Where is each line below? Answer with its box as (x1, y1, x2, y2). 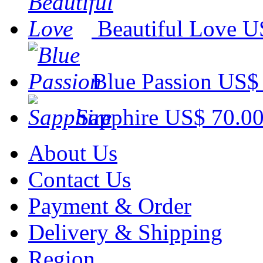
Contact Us (28, 166, 131, 192)
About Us (28, 140, 117, 166)
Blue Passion (92, 68, 212, 94)
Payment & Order (28, 193, 191, 218)
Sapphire (76, 104, 159, 130)
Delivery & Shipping (28, 219, 222, 245)
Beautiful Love (97, 15, 237, 41)
